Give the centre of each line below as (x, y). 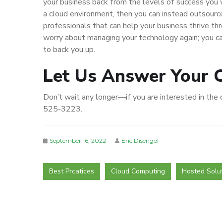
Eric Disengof (140, 140)
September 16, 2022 (78, 140)
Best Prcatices (72, 171)
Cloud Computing (138, 171)
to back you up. (69, 50)
